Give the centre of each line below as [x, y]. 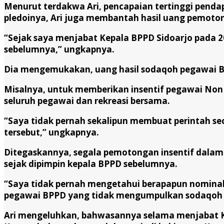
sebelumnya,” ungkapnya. [59, 49]
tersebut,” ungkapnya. [51, 132]
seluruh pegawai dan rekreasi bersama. [87, 100]
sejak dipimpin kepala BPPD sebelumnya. [91, 163]
